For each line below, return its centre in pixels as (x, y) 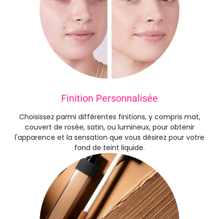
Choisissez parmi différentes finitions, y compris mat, (109, 117)
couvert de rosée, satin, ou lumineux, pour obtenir (109, 127)
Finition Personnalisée (109, 99)
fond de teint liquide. (109, 148)
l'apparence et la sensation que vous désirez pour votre (109, 138)
